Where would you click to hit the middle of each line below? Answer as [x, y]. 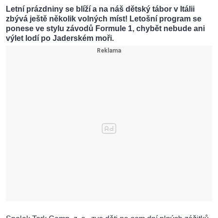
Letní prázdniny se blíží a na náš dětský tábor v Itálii [100, 9]
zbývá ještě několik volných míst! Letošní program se [104, 19]
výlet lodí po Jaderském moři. [60, 38]
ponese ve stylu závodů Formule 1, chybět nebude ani [105, 29]
